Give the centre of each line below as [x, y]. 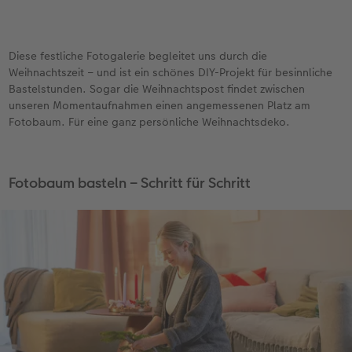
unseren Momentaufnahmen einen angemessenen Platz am [160, 105]
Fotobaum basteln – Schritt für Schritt [130, 182]
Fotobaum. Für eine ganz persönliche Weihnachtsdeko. [150, 121]
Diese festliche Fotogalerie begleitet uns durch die [138, 55]
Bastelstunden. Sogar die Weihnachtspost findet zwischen [157, 88]
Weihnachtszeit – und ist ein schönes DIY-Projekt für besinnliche [171, 72]
